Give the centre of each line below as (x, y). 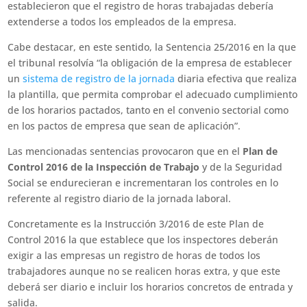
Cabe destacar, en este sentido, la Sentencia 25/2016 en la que (152, 47)
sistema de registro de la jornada (99, 78)
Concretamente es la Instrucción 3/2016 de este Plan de (136, 224)
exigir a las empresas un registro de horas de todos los (134, 255)
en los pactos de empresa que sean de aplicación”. (124, 126)
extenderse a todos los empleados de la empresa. (122, 22)
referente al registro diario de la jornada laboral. (120, 198)
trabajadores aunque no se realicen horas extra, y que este (144, 271)
